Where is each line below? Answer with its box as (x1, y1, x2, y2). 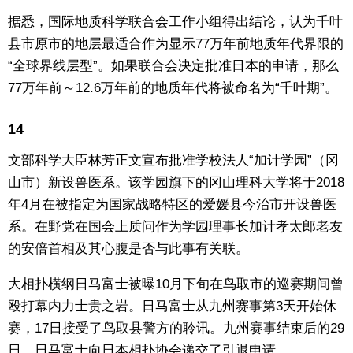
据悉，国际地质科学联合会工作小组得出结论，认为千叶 (8, 14, 343, 30)
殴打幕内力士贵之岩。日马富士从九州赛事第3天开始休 (8, 298, 336, 314)
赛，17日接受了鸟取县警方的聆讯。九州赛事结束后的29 (8, 320, 344, 336)
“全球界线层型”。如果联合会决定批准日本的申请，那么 (8, 58, 339, 74)
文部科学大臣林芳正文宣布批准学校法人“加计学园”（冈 (8, 152, 339, 168)
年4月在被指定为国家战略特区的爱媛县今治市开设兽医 (8, 196, 336, 212)
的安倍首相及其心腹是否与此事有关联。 (8, 240, 249, 256)
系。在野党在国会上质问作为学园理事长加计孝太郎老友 (8, 218, 343, 234)
